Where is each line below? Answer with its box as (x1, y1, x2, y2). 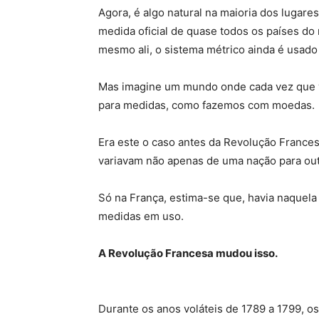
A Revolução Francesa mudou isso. (98, 246, 278, 260)
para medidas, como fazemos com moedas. (98, 98, 315, 112)
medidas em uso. (98, 209, 184, 223)
